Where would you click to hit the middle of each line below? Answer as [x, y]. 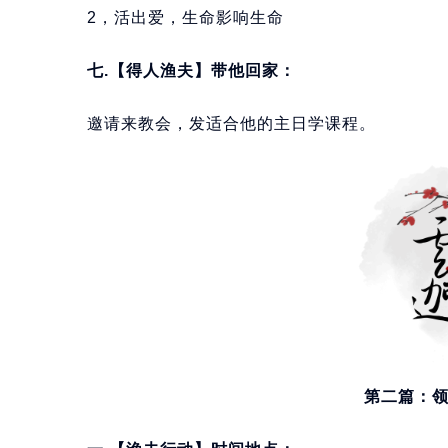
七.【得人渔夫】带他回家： [191, 71]
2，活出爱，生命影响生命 [185, 18]
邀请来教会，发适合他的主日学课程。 [231, 124]
